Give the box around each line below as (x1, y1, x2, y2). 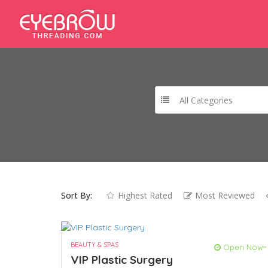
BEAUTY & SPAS (71, 240, 118, 249)
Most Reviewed (195, 190, 255, 201)
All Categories (179, 95, 233, 106)
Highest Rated (118, 190, 172, 201)
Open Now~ (221, 242, 267, 252)
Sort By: (61, 190, 92, 201)
